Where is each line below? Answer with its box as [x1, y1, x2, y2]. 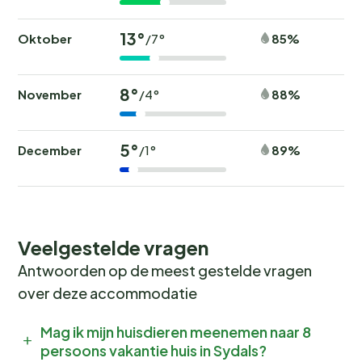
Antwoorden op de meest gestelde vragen [18, 260, 312, 280]
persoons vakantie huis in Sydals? [40, 340, 267, 360]
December [18, 141, 82, 158]
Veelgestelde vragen [18, 234, 208, 259]
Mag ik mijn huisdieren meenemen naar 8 [40, 322, 311, 341]
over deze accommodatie [18, 283, 197, 302]
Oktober [18, 30, 72, 46]
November [18, 86, 82, 102]
